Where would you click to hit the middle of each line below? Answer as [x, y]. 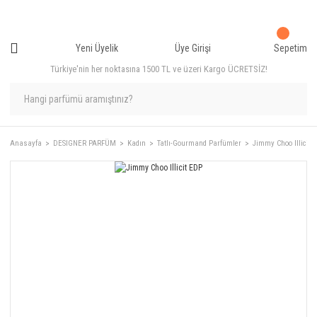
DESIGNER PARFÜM [85, 143]
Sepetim [290, 48]
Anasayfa [26, 143]
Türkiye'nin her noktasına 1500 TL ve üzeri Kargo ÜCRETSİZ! [158, 69]
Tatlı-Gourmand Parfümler [199, 143]
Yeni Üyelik [97, 48]
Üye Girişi [193, 48]
